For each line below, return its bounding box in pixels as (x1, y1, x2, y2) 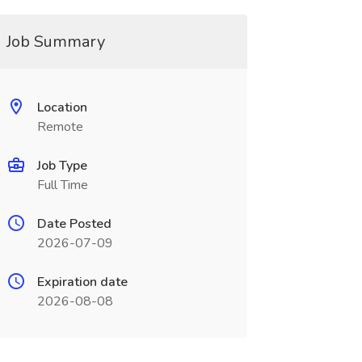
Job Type (36, 157, 87, 175)
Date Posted (36, 215, 112, 233)
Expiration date (36, 273, 128, 291)
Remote (36, 118, 83, 136)
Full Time (36, 176, 88, 194)
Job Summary (6, 31, 105, 53)
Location (36, 99, 87, 116)
